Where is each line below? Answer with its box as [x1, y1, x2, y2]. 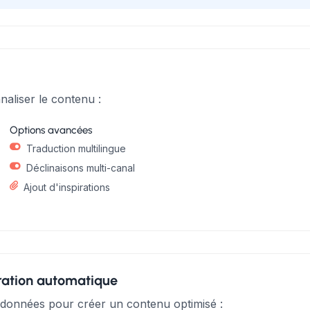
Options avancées [10, 124, 92, 136]
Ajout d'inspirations [24, 181, 110, 193]
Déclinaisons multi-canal [26, 162, 135, 174]
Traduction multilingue [26, 143, 126, 154]
